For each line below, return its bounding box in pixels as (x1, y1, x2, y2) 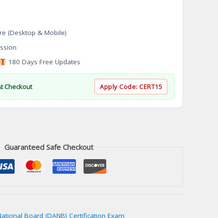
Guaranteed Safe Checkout (4, 142, 93, 152)
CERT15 (139, 82, 162, 91)
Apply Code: (100, 82, 139, 91)
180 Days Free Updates (6, 57, 81, 67)
